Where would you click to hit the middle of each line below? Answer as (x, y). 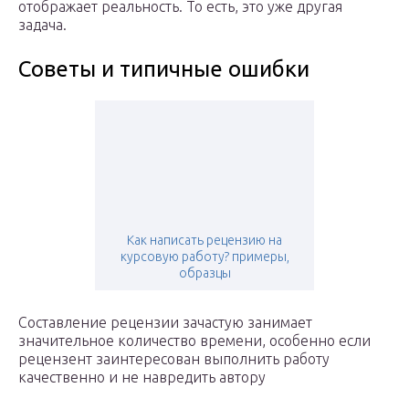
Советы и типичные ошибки (164, 69)
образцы (204, 273)
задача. (42, 25)
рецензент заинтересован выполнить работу (174, 359)
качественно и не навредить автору (142, 378)
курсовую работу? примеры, (204, 257)
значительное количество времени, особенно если (194, 341)
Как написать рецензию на (204, 241)
